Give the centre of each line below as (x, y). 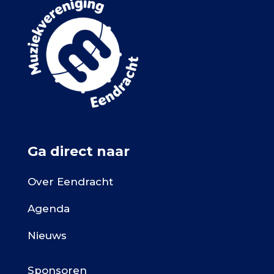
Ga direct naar (79, 152)
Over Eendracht (70, 182)
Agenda (49, 209)
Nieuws (47, 236)
